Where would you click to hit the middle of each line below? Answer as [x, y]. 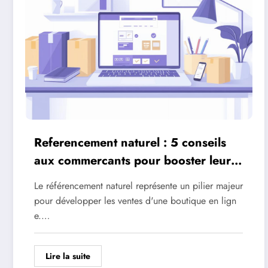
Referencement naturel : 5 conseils [130, 142]
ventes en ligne [76, 178]
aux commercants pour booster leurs [135, 160]
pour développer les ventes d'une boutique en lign [135, 200]
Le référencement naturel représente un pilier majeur [138, 185]
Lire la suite [68, 256]
